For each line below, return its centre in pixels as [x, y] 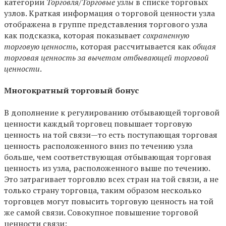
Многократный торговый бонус [71, 91]
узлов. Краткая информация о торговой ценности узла [109, 13]
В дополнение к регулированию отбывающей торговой [112, 112]
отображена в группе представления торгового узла [106, 24]
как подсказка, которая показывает [73, 36]
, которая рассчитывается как [134, 47]
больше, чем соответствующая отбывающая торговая [108, 157]
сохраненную [166, 36]
